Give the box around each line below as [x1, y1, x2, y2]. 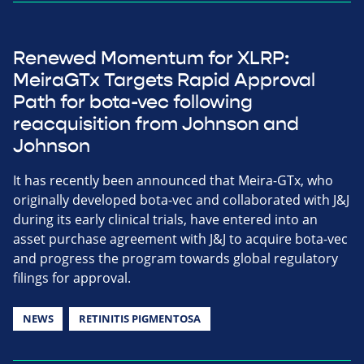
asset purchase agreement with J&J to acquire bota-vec [13, 229, 348, 248]
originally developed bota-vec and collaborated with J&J [13, 190, 349, 209]
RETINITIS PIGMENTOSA [78, 310, 201, 326]
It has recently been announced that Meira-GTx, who [13, 171, 333, 189]
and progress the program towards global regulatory [13, 249, 338, 267]
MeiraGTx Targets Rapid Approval [13, 68, 315, 92]
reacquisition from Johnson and [13, 112, 299, 136]
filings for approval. [13, 268, 131, 287]
